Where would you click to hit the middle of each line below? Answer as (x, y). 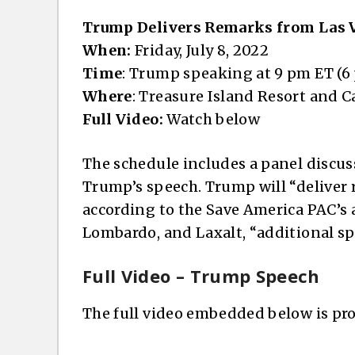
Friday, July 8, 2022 (202, 50)
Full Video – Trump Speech (201, 275)
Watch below (214, 119)
